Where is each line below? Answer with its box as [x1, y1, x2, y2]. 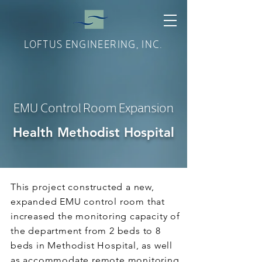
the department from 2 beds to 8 [11, 225, 161, 236]
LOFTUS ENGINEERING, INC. [24, 33, 163, 53]
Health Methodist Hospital [13, 125, 174, 140]
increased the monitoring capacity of [11, 211, 180, 222]
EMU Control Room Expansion [13, 95, 174, 119]
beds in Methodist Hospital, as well [11, 240, 173, 251]
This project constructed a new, [11, 181, 154, 192]
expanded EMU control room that [11, 196, 166, 207]
